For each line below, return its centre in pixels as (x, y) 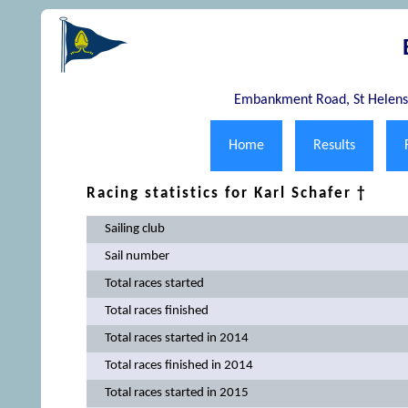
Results (334, 146)
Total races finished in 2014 (178, 365)
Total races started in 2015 (176, 393)
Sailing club (134, 229)
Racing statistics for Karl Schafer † (226, 194)
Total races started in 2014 (176, 338)
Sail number (137, 256)
